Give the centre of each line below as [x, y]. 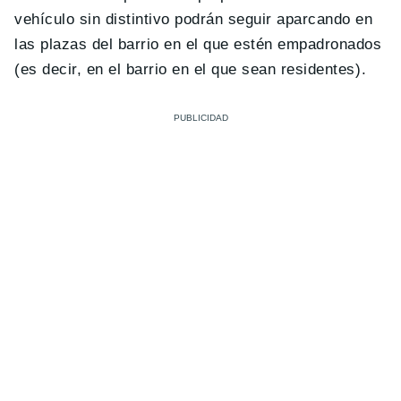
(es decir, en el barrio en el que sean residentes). [191, 69]
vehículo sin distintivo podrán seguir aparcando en [194, 19]
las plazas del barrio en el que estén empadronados [198, 44]
